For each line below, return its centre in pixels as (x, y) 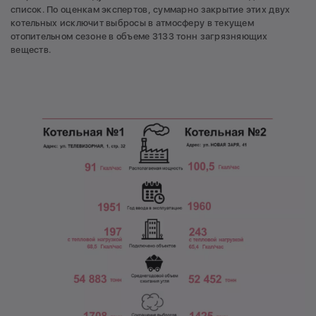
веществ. (31, 49)
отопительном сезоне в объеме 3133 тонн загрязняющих (139, 36)
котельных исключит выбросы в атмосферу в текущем (132, 23)
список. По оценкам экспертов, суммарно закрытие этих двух (151, 9)
